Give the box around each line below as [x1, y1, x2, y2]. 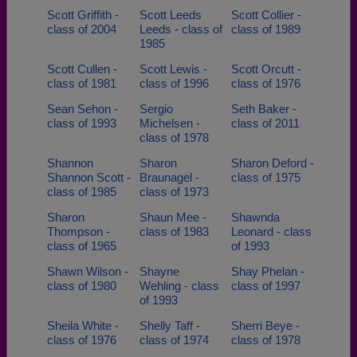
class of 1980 [47, 279, 116, 292]
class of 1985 [47, 185, 116, 198]
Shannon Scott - [47, 171, 131, 184]
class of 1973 [139, 185, 209, 198]
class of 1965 [47, 239, 116, 253]
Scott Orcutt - [231, 62, 301, 76]
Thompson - [47, 225, 110, 238]
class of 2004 [47, 22, 116, 36]
